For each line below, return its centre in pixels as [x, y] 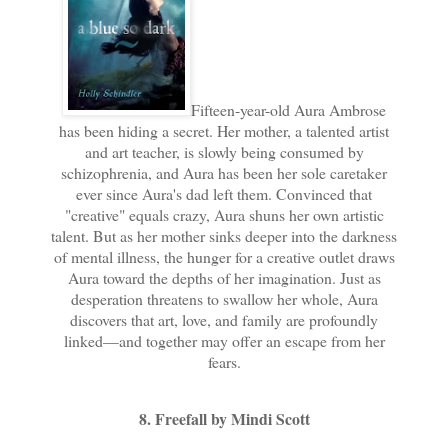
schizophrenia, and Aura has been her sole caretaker [224, 172]
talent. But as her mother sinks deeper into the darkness [224, 235]
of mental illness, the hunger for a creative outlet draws [224, 256]
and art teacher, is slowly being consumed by [224, 151]
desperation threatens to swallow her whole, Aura [224, 298]
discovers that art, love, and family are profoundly [224, 319]
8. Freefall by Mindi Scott [224, 419]
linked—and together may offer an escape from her [224, 340]
